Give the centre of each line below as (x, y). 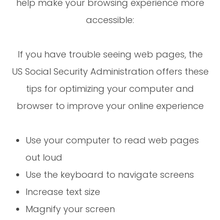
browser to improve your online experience (110, 106)
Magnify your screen (70, 209)
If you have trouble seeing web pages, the (110, 54)
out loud (44, 157)
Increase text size (63, 192)
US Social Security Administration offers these (110, 71)
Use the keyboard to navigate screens (110, 174)
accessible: (110, 20)
